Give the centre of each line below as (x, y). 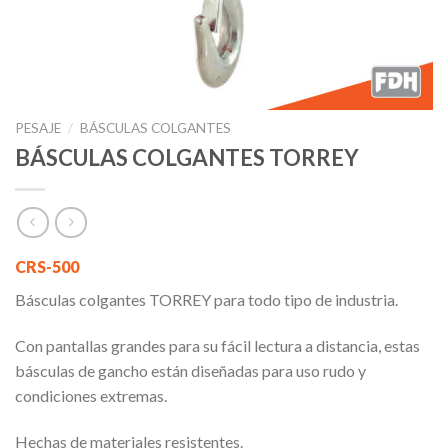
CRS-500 (47, 267)
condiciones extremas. (91, 396)
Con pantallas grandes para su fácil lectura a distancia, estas (217, 346)
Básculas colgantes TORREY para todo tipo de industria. (206, 300)
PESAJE (38, 128)
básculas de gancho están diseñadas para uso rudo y (190, 371)
